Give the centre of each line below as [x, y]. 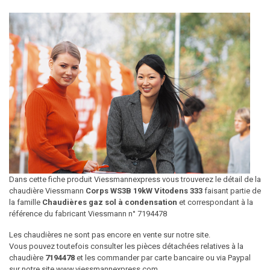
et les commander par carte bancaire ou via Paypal [163, 258]
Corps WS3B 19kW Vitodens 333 [144, 191]
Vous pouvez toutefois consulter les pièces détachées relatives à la [126, 246]
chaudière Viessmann [47, 191]
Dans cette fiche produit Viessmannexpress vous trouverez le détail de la [135, 179]
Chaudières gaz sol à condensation [110, 202]
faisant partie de [232, 191]
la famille [26, 202]
